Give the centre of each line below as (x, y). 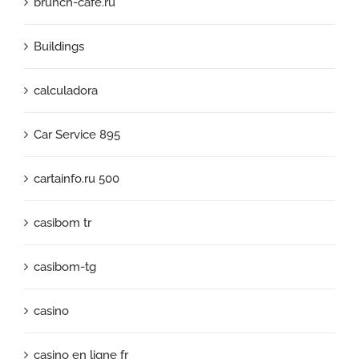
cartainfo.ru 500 (77, 178)
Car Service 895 (77, 134)
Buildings (59, 46)
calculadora (66, 90)
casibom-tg (65, 266)
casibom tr (63, 222)
